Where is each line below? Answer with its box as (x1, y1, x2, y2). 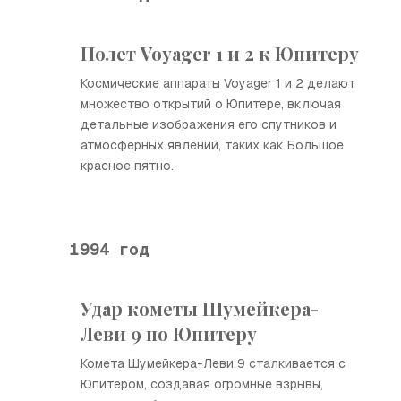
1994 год (70, 238, 149, 260)
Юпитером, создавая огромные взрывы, (81, 376, 323, 392)
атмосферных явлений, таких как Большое (81, 137, 344, 153)
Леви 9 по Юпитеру (81, 321, 257, 346)
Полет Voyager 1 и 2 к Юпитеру (81, 41, 359, 65)
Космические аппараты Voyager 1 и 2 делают (81, 75, 356, 91)
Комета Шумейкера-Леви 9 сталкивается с (81, 355, 346, 371)
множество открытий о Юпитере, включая (81, 96, 341, 112)
